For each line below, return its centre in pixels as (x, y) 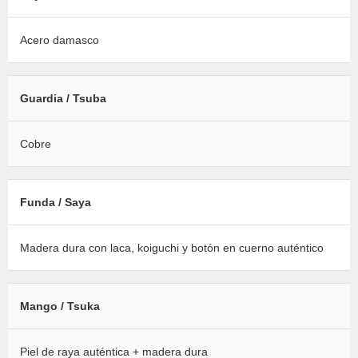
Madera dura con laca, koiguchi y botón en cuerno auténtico (172, 248)
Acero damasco (60, 40)
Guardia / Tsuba (63, 99)
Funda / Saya (56, 203)
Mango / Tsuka (60, 306)
